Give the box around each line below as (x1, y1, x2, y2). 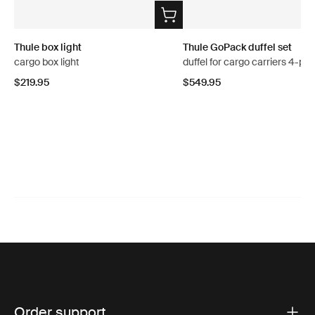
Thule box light (14, 40, 82, 53)
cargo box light (14, 55, 79, 68)
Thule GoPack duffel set (183, 40, 292, 53)
